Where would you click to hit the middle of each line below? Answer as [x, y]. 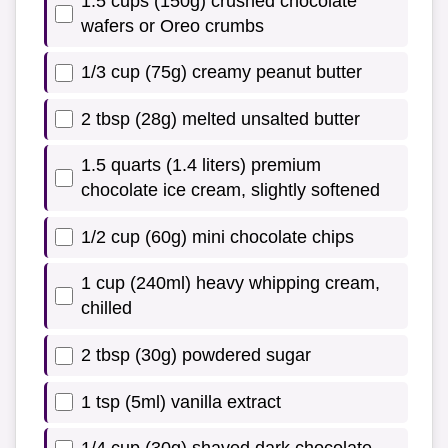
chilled [106, 308]
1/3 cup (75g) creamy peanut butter [221, 72]
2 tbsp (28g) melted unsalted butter [220, 118]
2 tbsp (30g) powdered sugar [196, 355]
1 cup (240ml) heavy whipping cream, [230, 283]
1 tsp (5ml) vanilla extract [181, 401]
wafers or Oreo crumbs [172, 25]
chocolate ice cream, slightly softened [230, 190]
